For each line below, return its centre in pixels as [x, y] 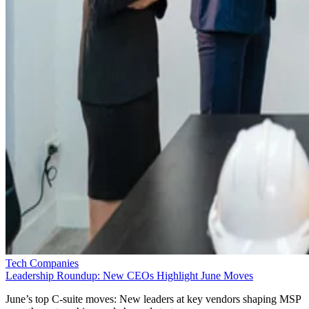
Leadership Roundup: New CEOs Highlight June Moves [129, 276]
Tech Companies [42, 263]
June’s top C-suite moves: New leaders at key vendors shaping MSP [153, 299]
